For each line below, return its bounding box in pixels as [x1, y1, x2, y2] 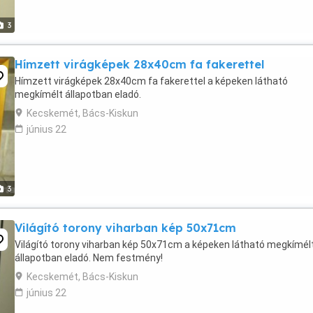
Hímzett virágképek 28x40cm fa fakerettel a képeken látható [15, 75, 288, 87]
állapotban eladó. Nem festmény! [15, 252, 163, 263]
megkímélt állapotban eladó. [15, 89, 141, 100]
